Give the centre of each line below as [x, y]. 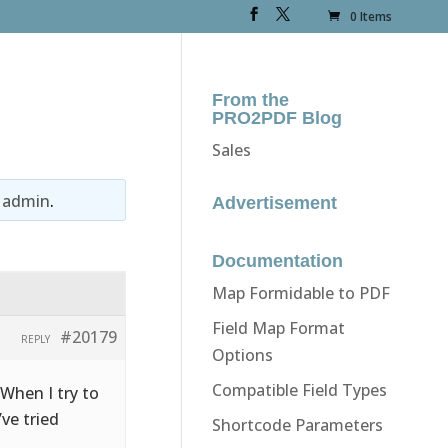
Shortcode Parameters [297, 424]
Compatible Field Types [299, 389]
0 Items [371, 17]
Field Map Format [278, 327]
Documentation [277, 260]
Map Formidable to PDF [300, 292]
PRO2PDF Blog [276, 117]
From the [250, 99]
